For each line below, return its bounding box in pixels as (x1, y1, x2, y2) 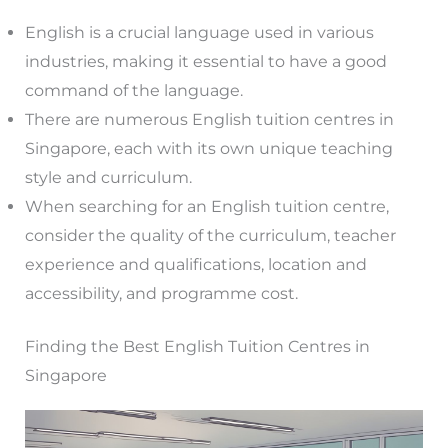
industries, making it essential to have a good (24, 52, 387, 72)
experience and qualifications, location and (24, 255, 367, 275)
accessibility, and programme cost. (24, 284, 298, 304)
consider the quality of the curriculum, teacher (24, 226, 396, 246)
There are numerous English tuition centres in (24, 110, 394, 130)
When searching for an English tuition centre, (24, 197, 389, 217)
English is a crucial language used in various (24, 23, 374, 43)
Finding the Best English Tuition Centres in (24, 337, 370, 357)
